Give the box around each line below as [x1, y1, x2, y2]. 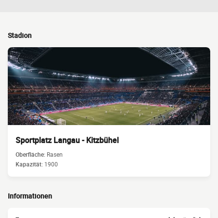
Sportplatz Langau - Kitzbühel [16, 135, 119, 145]
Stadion [8, 31, 32, 40]
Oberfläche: [16, 150, 47, 158]
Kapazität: [16, 160, 44, 168]
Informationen [8, 191, 52, 200]
